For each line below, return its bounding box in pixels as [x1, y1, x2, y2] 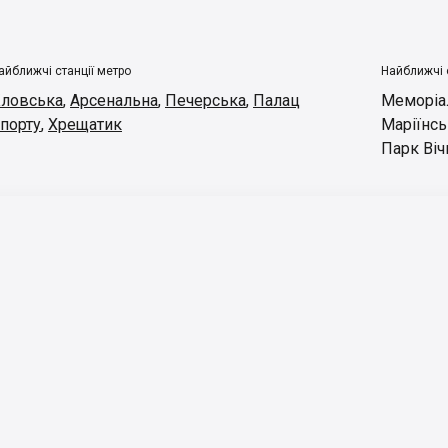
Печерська [165, 91, 246, 110]
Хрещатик [48, 115, 122, 134]
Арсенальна [70, 91, 158, 110]
